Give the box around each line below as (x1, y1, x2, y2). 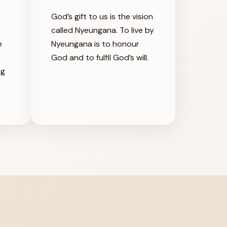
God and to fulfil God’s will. (51, 52, 148, 63)
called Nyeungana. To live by (51, 24, 154, 35)
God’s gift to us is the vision (51, 11, 153, 22)
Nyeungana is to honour (51, 38, 139, 49)
